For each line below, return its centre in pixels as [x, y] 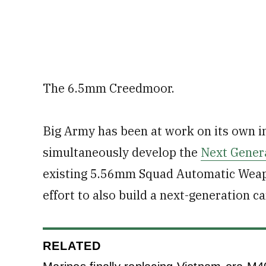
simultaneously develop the [122, 152]
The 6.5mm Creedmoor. [109, 88]
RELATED [72, 246]
